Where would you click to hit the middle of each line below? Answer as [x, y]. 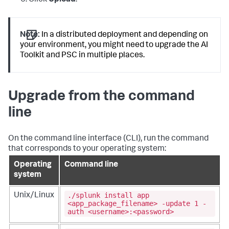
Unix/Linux [34, 196]
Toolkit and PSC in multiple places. [83, 55]
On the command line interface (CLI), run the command [108, 139]
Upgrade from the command [101, 97]
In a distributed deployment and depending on [124, 35]
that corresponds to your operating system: [87, 149]
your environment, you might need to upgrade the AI [114, 45]
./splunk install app [108, 196]
